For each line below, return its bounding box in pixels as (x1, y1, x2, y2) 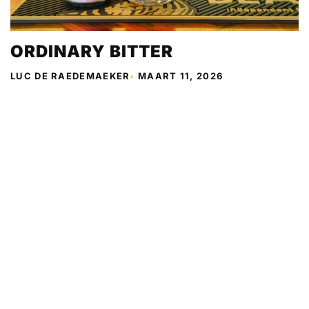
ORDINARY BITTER (10, 41, 173, 61)
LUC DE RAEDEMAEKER (10, 70, 130, 81)
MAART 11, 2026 (138, 70, 223, 81)
